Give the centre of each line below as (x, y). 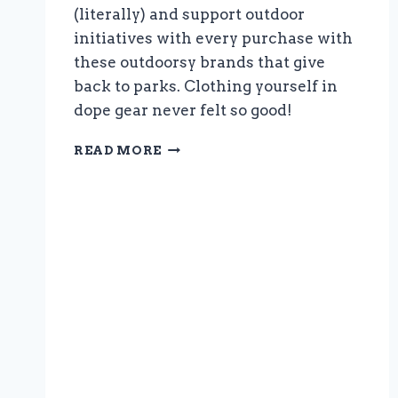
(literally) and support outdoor (189, 15)
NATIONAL (202, 146)
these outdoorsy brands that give (199, 63)
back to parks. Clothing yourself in (206, 87)
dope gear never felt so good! (183, 111)
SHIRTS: (190, 183)
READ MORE (118, 151)
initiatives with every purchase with (213, 39)
